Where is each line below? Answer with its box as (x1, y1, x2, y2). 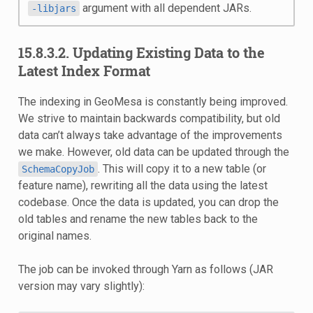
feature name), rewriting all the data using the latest (17, 178, 268, 192)
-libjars (31, 2, 76, 14)
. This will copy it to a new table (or (97, 161, 266, 175)
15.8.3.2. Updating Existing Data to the (17, 43, 265, 61)
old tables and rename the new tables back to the (17, 212, 258, 226)
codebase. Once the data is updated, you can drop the (17, 195, 279, 209)
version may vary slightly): (17, 279, 145, 293)
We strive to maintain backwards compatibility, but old (17, 111, 280, 125)
